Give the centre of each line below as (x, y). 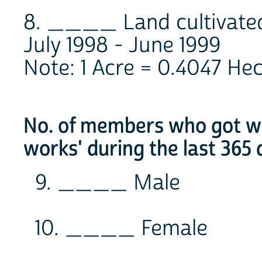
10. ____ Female (121, 229)
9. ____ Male (108, 183)
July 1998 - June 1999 (122, 46)
